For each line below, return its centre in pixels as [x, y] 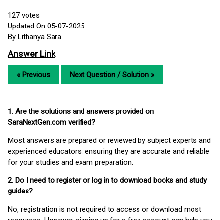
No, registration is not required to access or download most [105, 209]
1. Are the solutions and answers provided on [81, 112]
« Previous [33, 75]
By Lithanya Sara [35, 37]
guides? [20, 191]
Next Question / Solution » [112, 75]
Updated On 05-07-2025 [46, 26]
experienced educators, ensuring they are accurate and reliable [109, 151]
